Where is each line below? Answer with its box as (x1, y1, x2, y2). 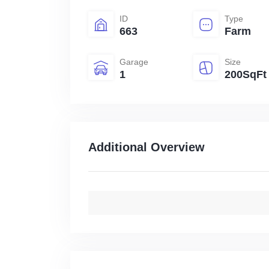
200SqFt (225, 68, 267, 81)
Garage (119, 57, 148, 67)
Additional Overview (88, 141, 205, 154)
